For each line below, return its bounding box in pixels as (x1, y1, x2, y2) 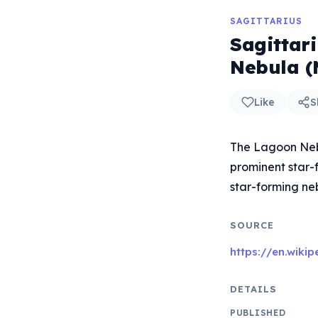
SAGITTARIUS (230, 16, 302, 26)
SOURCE (230, 219, 275, 231)
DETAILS (230, 283, 278, 295)
